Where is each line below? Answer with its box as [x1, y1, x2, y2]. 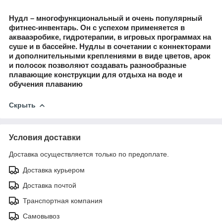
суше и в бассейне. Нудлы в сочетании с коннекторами [9, 42, 211, 51]
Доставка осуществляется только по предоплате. [9, 150, 169, 158]
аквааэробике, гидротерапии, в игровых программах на [9, 33, 211, 41]
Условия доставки [9, 133, 81, 142]
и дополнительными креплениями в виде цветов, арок [9, 52, 211, 60]
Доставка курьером [23, 166, 85, 174]
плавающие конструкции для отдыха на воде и [9, 70, 182, 79]
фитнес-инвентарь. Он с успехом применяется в [9, 23, 185, 32]
